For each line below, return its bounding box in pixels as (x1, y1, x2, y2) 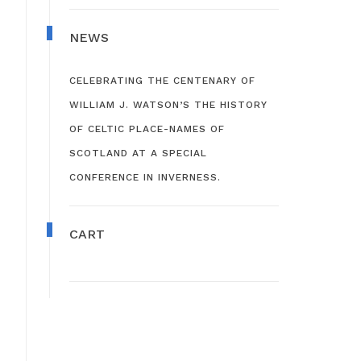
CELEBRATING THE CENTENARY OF (69, 74, 255, 86)
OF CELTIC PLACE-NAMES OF (69, 122, 225, 135)
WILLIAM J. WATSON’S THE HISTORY (69, 98, 268, 110)
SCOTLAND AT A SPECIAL (69, 147, 207, 159)
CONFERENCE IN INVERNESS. (69, 171, 221, 183)
